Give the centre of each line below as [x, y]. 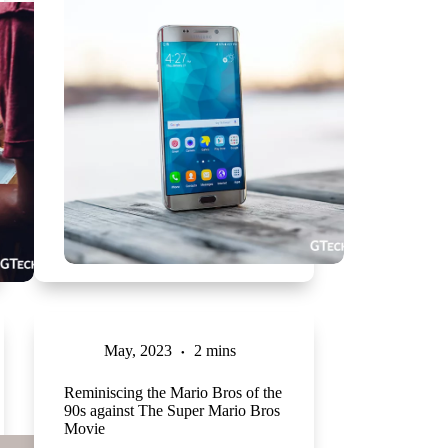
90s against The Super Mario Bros [171, 411]
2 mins [214, 351]
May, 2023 [137, 351]
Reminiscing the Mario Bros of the [172, 393]
